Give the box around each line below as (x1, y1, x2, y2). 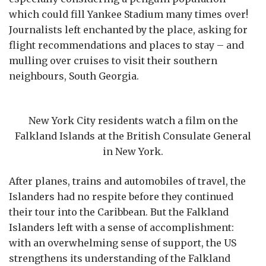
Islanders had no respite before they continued (9, 190, 233, 202)
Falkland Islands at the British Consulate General (15, 129, 251, 142)
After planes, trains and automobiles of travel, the (9, 175, 246, 187)
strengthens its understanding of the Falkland (9, 252, 230, 264)
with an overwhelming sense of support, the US (9, 236, 236, 249)
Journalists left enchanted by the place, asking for (9, 24, 248, 36)
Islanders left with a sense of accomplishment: (9, 221, 234, 233)
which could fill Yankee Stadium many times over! (9, 8, 248, 21)
